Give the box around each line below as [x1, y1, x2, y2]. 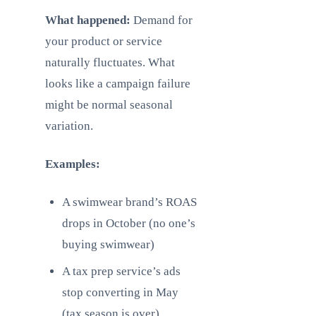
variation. [45, 119, 93, 133]
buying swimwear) [62, 238, 154, 251]
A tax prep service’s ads [62, 265, 181, 278]
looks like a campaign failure [45, 77, 190, 90]
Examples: [45, 157, 100, 171]
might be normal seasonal [45, 98, 173, 111]
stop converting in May [62, 286, 178, 299]
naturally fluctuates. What [45, 56, 175, 69]
